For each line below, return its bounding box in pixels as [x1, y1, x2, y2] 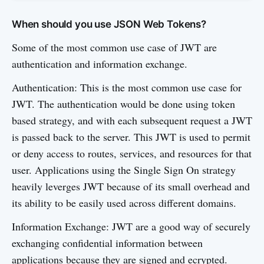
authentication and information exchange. [12, 57, 187, 71]
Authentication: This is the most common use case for [12, 80, 242, 94]
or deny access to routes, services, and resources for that [12, 146, 252, 160]
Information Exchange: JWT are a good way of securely [12, 219, 250, 233]
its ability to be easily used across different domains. [12, 196, 236, 210]
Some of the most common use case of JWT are [12, 40, 217, 54]
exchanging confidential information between [12, 236, 203, 250]
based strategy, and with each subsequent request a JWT [12, 113, 252, 127]
